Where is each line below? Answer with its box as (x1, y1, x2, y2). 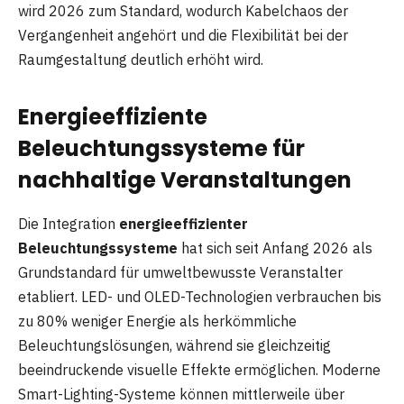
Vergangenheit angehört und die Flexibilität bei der (18, 26, 348, 45)
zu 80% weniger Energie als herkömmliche (18, 312, 297, 331)
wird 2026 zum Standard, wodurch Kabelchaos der (18, 2, 348, 21)
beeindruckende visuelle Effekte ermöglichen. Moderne (18, 361, 381, 380)
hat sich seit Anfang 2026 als (178, 239, 372, 258)
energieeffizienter (119, 215, 248, 234)
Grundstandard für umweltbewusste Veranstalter (18, 263, 343, 282)
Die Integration (18, 215, 119, 234)
